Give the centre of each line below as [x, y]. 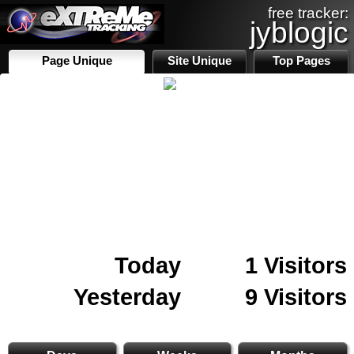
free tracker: [308, 13]
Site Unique [200, 61]
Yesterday [127, 297]
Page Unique [77, 61]
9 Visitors [296, 297]
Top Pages [301, 61]
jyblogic [299, 32]
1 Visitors [296, 265]
